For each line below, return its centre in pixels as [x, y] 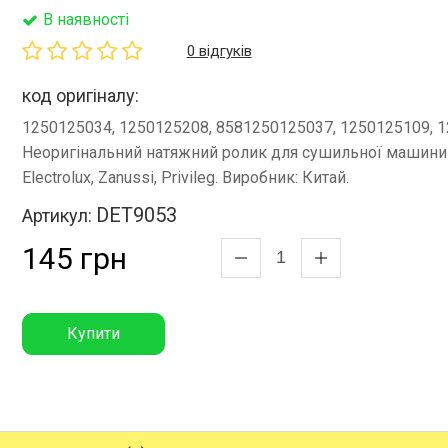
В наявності [85, 19]
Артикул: [58, 215]
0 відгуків [219, 50]
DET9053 [136, 214]
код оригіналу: [80, 95]
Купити [94, 333]
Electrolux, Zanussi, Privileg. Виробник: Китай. [185, 177]
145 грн [74, 258]
